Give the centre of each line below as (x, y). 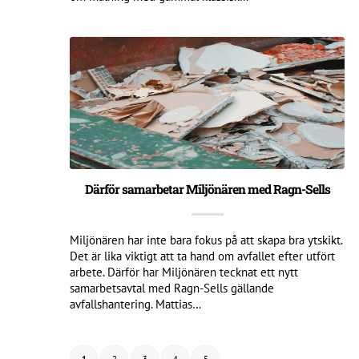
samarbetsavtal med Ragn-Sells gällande (172, 288)
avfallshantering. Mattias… (135, 304)
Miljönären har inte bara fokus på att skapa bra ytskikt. (206, 240)
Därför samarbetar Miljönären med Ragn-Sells (207, 189)
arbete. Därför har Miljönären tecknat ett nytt (184, 272)
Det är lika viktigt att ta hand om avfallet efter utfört (202, 256)
